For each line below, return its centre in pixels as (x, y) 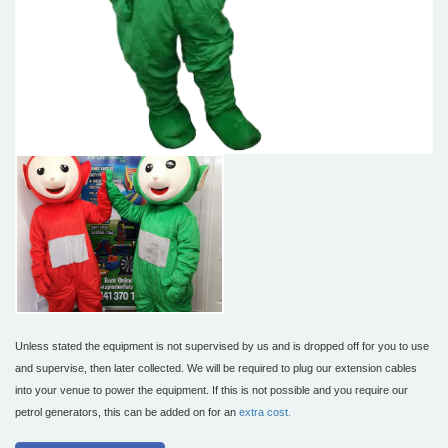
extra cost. (265, 412)
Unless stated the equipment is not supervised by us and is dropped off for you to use (222, 346)
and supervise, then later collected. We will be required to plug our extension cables (216, 368)
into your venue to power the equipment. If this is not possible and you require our (211, 390)
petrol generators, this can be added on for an (127, 412)
